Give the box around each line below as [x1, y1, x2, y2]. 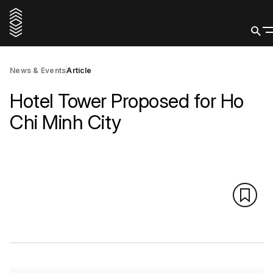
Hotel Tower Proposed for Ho [10, 89, 244, 113]
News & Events [10, 66, 66, 75]
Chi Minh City [10, 110, 121, 134]
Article [66, 66, 91, 75]
